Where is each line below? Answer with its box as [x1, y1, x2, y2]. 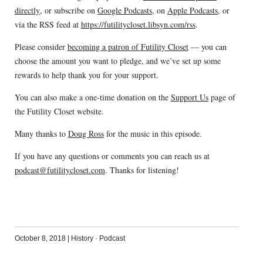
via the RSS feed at [14, 18, 81, 30]
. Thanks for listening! [104, 164, 179, 176]
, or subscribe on [39, 4, 97, 16]
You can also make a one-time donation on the [14, 91, 171, 103]
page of [208, 91, 235, 103]
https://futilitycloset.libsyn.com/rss [80, 18, 195, 30]
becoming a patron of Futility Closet [67, 41, 188, 52]
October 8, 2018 [14, 234, 66, 242]
